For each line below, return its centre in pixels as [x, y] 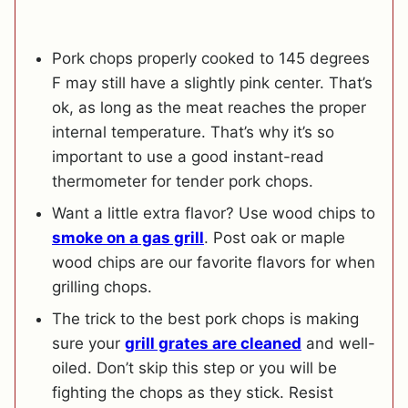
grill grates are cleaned [213, 344]
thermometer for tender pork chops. [183, 182]
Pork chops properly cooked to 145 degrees [211, 59]
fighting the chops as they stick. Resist [193, 393]
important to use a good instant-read [188, 157]
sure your [88, 344]
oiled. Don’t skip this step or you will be [194, 368]
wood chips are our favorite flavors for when [214, 263]
